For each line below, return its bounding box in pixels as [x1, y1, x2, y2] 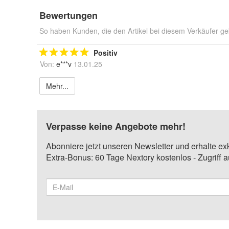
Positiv [94, 48, 118, 58]
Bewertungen [39, 9, 98, 22]
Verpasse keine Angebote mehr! [46, 120, 186, 133]
